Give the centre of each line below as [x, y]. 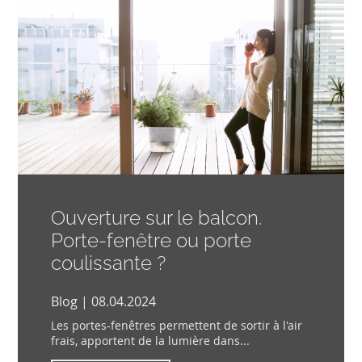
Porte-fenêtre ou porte [151, 240]
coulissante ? [108, 263]
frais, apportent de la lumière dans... [150, 340]
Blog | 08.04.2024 [103, 301]
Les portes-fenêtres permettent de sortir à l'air [176, 325]
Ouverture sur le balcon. [156, 217]
